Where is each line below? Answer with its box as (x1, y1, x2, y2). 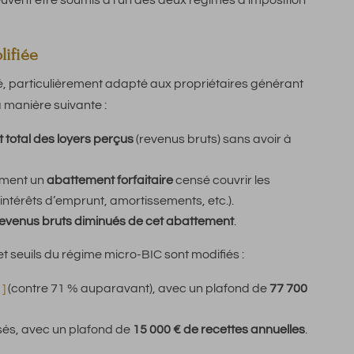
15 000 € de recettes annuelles (133, 323, 305, 337)
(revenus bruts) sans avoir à (134, 133, 292, 146)
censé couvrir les (173, 174, 270, 187)
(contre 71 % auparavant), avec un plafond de (6, 282, 269, 296)
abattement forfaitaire (47, 174, 173, 187)
